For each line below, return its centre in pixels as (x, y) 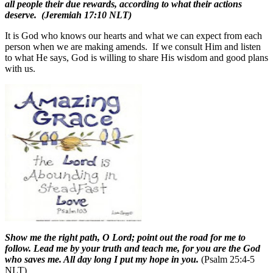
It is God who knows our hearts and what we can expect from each (133, 35)
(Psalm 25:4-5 (227, 259)
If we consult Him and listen (207, 46)
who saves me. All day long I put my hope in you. (102, 259)
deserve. (21, 15)
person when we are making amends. (76, 46)
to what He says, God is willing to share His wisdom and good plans (136, 57)
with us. (20, 68)
